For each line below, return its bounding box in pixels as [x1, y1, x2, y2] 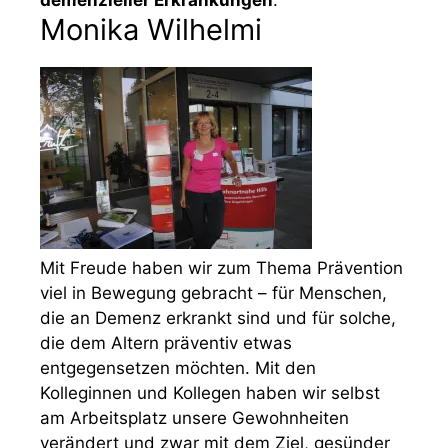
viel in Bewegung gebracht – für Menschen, [40, 282, 387, 303]
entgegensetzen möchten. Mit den [40, 357, 316, 378]
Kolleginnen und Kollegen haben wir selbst [40, 382, 380, 403]
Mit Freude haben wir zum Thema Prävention [40, 257, 403, 278]
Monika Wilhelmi [40, 11, 262, 47]
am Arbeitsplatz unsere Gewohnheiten [40, 407, 349, 428]
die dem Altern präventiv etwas [40, 332, 292, 353]
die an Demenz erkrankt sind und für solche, [40, 307, 396, 328]
